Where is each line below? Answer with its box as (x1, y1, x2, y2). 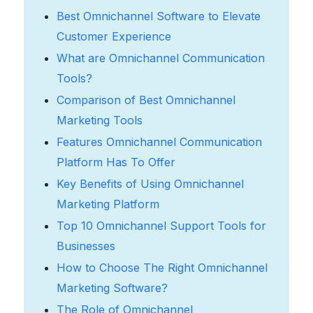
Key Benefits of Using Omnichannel (56, 176, 244, 191)
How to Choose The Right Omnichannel (56, 260, 268, 275)
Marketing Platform (56, 196, 159, 211)
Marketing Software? (56, 280, 168, 295)
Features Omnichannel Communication (56, 134, 262, 149)
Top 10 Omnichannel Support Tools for (56, 218, 266, 233)
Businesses (56, 238, 115, 253)
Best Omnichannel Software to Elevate (56, 8, 261, 23)
